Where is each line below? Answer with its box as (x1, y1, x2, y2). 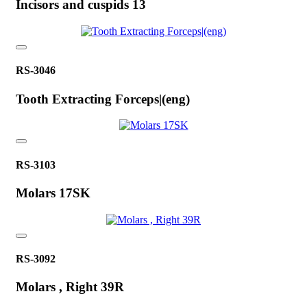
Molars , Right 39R (16, 280, 124, 295)
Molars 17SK (16, 185, 90, 200)
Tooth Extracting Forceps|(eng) (16, 91, 190, 106)
